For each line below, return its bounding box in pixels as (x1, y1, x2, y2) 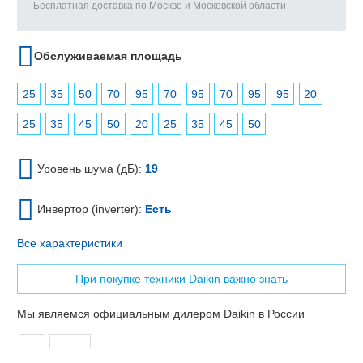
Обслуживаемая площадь (34, 49, 182, 62)
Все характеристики (17, 237, 122, 250)
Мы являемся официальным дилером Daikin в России (17, 307, 305, 321)
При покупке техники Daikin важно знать (75, 272, 288, 286)
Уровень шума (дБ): (34, 162, 145, 176)
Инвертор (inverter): (34, 203, 145, 216)
